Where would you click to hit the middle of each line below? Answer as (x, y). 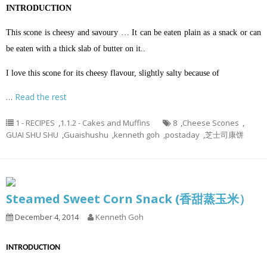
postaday (182, 134)
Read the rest (41, 97)
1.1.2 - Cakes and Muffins (105, 122)
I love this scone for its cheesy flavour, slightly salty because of (113, 73)
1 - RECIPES (35, 122)
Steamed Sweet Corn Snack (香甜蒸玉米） (128, 198)
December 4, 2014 (46, 217)
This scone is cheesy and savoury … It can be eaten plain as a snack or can (133, 32)
